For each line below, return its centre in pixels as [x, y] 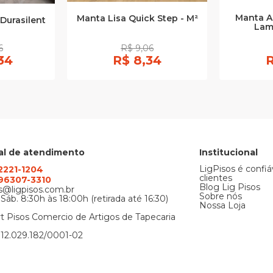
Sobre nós [221, 197]
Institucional [229, 153]
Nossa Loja [223, 206]
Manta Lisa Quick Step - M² [137, 18]
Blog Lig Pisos [230, 187]
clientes [216, 178]
